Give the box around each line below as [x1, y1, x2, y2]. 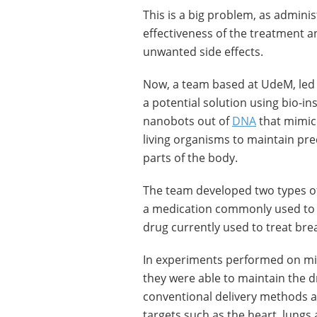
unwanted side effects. [143, 44, 263, 59]
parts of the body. [143, 150, 238, 166]
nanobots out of [143, 113, 232, 129]
